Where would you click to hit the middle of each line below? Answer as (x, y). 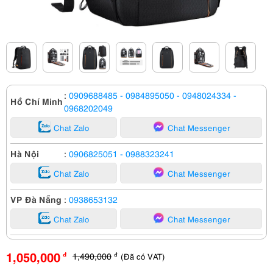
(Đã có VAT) (143, 256)
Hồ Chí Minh (37, 101)
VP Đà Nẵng (36, 199)
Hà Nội (25, 153)
